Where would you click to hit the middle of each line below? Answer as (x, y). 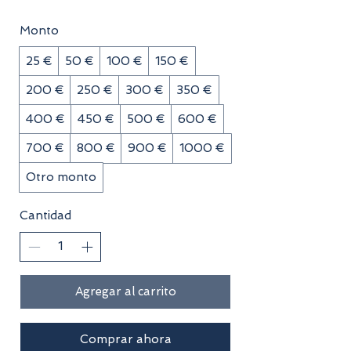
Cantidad (45, 215)
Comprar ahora (125, 340)
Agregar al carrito (125, 292)
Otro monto (61, 177)
